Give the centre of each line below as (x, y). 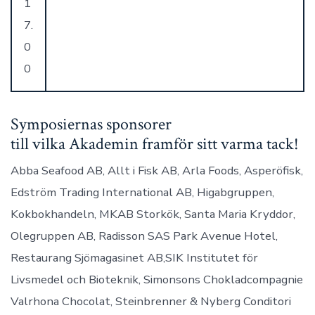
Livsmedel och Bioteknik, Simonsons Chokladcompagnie (156, 280)
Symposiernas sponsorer (91, 125)
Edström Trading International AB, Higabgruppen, (142, 193)
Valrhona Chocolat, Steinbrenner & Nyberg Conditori (150, 302)
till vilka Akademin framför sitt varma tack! (154, 144)
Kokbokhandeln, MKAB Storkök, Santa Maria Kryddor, (153, 214)
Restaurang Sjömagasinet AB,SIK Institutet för (134, 258)
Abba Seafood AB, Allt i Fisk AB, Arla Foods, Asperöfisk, (156, 171)
